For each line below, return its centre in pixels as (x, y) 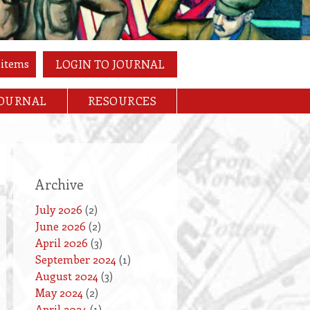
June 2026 (60, 226)
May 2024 (59, 293)
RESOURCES (122, 101)
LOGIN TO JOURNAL (110, 64)
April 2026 (61, 243)
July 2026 (58, 210)
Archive (59, 184)
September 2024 (75, 259)
